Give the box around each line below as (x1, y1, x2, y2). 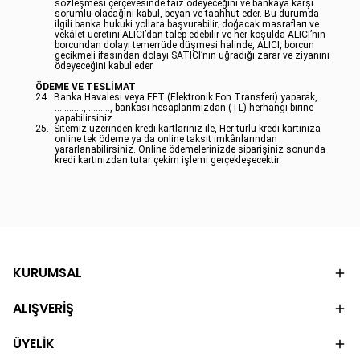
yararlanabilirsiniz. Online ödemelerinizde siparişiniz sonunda (55, 144, 325, 155)
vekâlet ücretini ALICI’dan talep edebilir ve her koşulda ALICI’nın (55, 29, 325, 40)
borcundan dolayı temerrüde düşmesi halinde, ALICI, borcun (55, 39, 314, 51)
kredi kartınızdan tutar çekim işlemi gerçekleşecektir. (55, 154, 281, 166)
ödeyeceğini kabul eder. (55, 60, 154, 72)
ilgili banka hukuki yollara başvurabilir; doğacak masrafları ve (55, 18, 319, 30)
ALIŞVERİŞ (13, 299, 74, 317)
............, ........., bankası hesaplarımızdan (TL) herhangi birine (55, 102, 313, 113)
